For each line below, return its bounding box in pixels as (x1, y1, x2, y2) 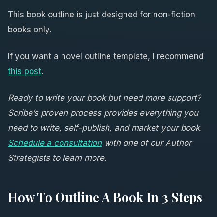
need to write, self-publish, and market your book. (8, 123, 202, 133)
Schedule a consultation (8, 138, 102, 148)
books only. (8, 24, 51, 34)
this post (8, 66, 41, 76)
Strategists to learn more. (8, 153, 107, 163)
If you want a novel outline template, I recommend (8, 51, 203, 61)
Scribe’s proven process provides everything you (8, 108, 198, 118)
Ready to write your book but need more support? (8, 93, 201, 103)
